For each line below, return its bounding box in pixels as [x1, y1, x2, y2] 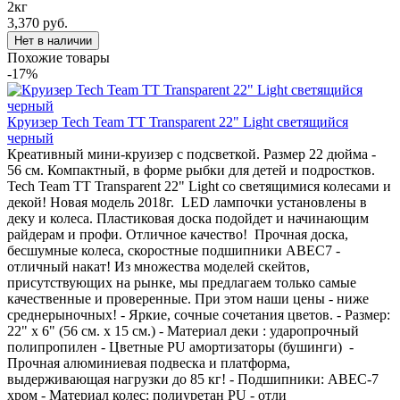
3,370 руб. [7, 14, 68, 30]
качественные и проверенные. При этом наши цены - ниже [7, 290, 369, 306]
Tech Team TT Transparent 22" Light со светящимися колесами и [7, 178, 391, 194]
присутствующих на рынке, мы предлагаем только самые [7, 274, 356, 290]
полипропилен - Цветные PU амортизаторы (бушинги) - [7, 338, 354, 354]
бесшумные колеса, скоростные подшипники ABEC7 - [7, 242, 340, 258]
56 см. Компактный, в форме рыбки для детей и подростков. [7, 162, 375, 178]
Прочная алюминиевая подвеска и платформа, [7, 354, 290, 371]
